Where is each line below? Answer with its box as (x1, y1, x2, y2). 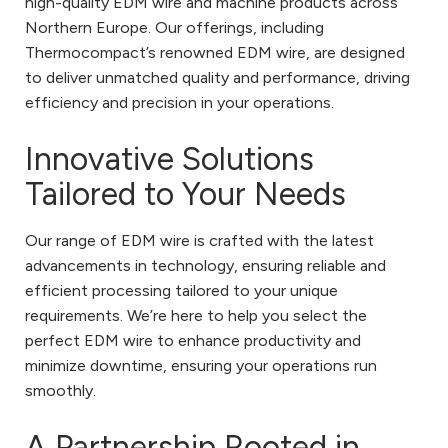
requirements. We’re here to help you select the (25, 305, 367, 325)
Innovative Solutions (25, 139, 314, 178)
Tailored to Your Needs (25, 174, 346, 213)
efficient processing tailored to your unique (25, 280, 338, 300)
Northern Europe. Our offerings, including (25, 17, 324, 37)
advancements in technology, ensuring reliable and (25, 255, 386, 275)
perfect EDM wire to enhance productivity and (25, 330, 361, 350)
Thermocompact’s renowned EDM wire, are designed (25, 42, 405, 62)
